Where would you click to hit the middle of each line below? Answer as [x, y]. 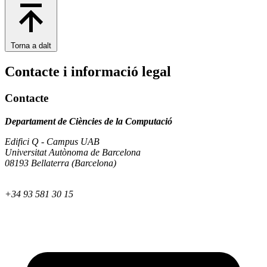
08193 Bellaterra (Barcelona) [60, 163]
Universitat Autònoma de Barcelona [73, 152]
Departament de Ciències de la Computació [89, 121]
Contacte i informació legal [88, 72]
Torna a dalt [31, 46]
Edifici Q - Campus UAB [52, 141]
